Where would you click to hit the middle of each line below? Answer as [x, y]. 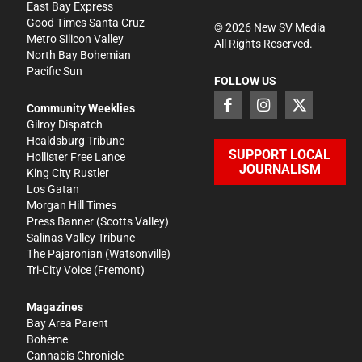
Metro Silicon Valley [76, 38]
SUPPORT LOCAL [280, 154]
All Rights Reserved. [263, 43]
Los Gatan [53, 189]
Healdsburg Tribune [76, 140]
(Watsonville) [137, 253]
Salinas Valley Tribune [81, 237]
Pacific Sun [55, 71]
